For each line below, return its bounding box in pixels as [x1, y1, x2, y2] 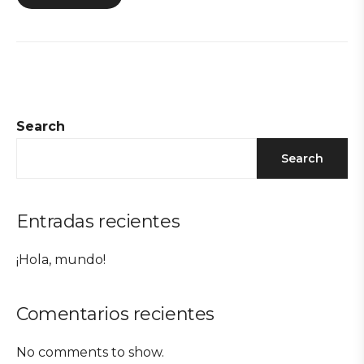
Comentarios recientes [16, 302, 214, 325]
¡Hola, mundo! [16, 251, 106, 267]
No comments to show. [16, 344, 164, 360]
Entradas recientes [16, 210, 180, 232]
